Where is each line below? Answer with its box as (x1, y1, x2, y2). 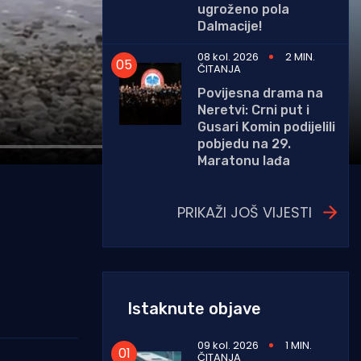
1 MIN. (285, 337, 312, 353)
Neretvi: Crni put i (197, 102, 309, 118)
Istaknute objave (127, 298, 261, 318)
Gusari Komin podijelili (197, 118, 335, 135)
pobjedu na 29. (197, 135, 291, 151)
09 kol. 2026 (197, 337, 259, 353)
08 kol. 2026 (197, 48, 259, 64)
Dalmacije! (197, 18, 262, 34)
